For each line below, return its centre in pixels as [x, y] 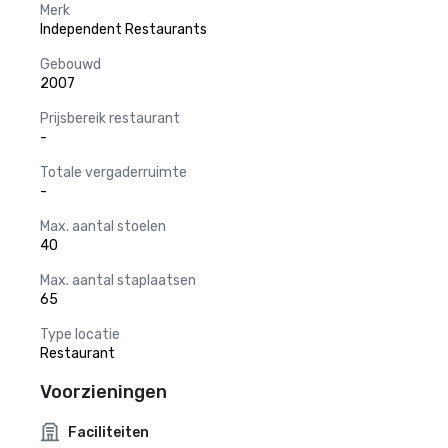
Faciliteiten [108, 432]
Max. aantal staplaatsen [118, 280]
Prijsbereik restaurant [110, 118]
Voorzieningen [103, 392]
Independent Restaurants [123, 29]
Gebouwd [70, 64]
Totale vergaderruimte [113, 172]
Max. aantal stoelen [103, 226]
